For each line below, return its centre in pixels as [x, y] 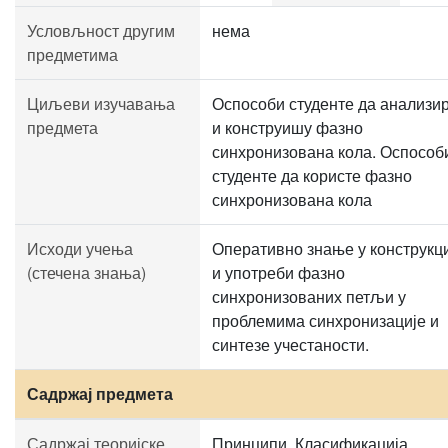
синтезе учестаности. [290, 344]
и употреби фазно [278, 272]
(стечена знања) [86, 272]
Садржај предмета [100, 393]
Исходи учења [80, 248]
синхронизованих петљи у [309, 296]
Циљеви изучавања [101, 103]
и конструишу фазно [287, 127]
